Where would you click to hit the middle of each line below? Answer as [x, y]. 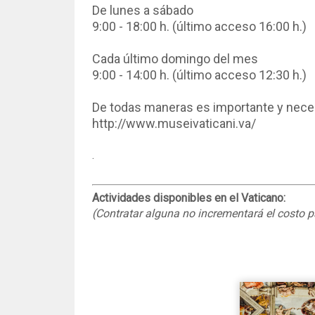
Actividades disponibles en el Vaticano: [190, 198]
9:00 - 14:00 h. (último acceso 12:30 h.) [199, 75]
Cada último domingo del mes [175, 59]
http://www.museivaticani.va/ [174, 123]
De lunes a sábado [142, 10]
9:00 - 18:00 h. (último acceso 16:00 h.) [199, 26]
